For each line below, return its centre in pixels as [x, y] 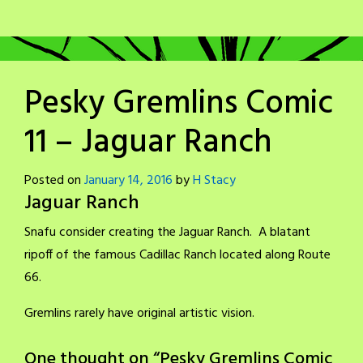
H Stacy [214, 181]
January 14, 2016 [128, 181]
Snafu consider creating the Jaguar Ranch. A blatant [167, 233]
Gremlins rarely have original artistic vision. [139, 314]
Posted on [54, 181]
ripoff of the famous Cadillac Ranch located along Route [177, 256]
